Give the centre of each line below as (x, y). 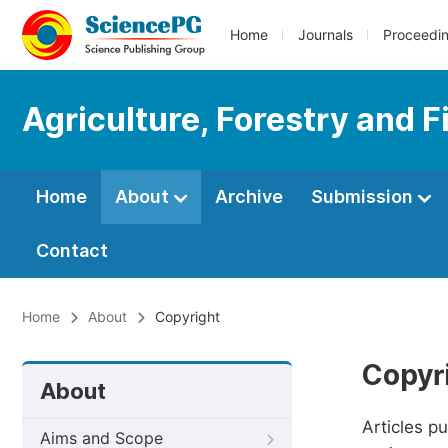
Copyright (187, 317)
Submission (364, 196)
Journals (325, 35)
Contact (72, 250)
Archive (249, 196)
